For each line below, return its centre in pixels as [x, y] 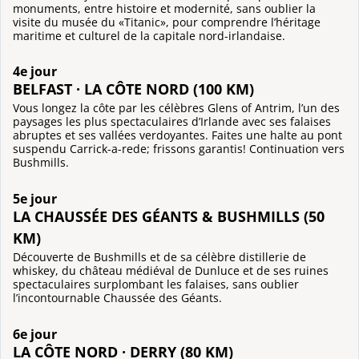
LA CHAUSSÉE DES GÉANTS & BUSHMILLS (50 [169, 216]
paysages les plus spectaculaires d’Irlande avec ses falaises [172, 122]
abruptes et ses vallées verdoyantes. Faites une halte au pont [177, 135]
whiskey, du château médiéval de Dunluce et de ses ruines [171, 270]
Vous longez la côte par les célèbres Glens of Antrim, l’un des [176, 108]
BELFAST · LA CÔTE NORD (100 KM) [133, 89]
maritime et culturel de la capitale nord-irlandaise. [149, 35]
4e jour [35, 72]
